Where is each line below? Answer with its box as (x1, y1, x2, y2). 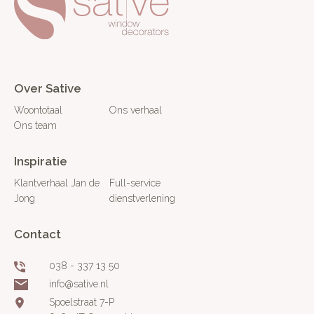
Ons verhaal (109, 104, 162, 116)
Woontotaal (14, 104, 62, 116)
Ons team (14, 120, 57, 131)
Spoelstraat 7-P (49, 296, 114, 308)
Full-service (109, 177, 161, 189)
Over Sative (14, 81, 81, 95)
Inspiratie (14, 154, 67, 168)
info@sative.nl (49, 278, 109, 289)
